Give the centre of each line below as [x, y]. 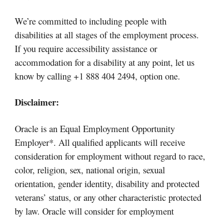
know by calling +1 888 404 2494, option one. [97, 76]
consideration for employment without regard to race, [110, 156]
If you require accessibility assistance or [86, 48]
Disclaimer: [37, 102]
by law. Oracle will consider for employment [94, 211]
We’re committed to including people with [91, 21]
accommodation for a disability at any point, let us [105, 62]
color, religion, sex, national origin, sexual [90, 169]
